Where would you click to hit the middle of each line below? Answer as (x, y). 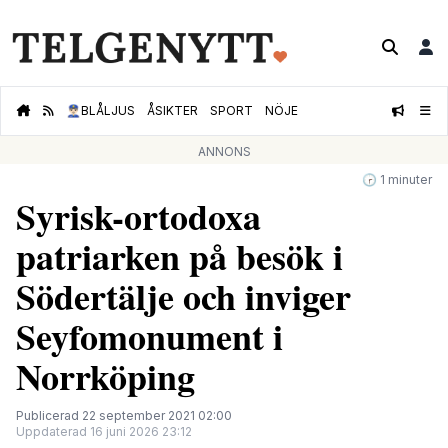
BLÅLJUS (108, 111)
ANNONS (224, 152)
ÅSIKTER (172, 111)
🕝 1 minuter (397, 180)
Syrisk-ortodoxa (138, 216)
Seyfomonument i (149, 336)
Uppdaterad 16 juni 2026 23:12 (104, 432)
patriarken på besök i (179, 256)
